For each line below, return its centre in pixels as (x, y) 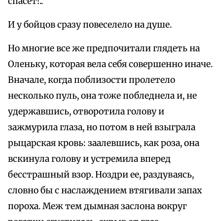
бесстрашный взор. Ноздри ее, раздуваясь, (101, 175)
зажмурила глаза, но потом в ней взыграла (102, 128)
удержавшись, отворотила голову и (86, 112)
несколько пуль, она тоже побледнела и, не (102, 96)
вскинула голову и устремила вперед (89, 159)
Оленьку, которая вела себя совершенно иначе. (110, 64)
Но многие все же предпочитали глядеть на (104, 49)
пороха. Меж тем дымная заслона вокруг (97, 206)
